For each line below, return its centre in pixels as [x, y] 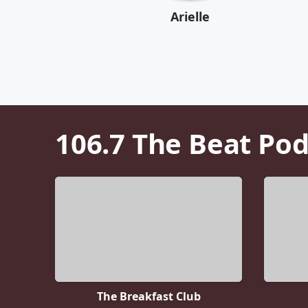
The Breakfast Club [148, 296]
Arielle [190, 16]
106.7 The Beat [153, 143]
